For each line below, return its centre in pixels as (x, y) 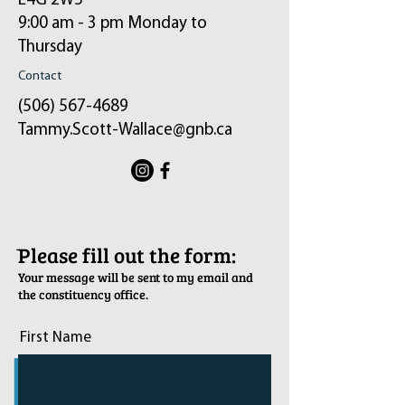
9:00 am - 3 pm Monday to (113, 24)
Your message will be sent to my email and (136, 277)
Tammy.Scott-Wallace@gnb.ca (125, 130)
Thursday (50, 47)
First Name (56, 337)
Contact (40, 76)
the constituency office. (83, 294)
